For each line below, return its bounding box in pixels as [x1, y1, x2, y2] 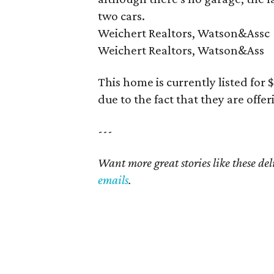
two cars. [98, 9, 145, 23]
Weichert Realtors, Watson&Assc [98, 26, 270, 40]
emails [98, 172, 128, 187]
